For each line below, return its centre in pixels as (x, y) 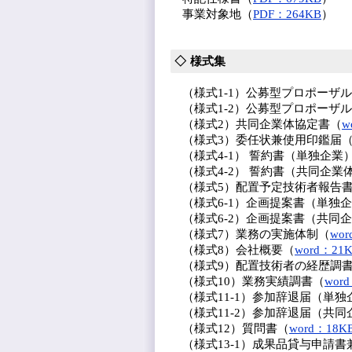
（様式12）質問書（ (230, 328)
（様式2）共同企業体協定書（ (256, 124)
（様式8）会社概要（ (233, 249)
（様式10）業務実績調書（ (247, 281)
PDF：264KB (287, 14)
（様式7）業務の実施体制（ (250, 234)
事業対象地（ (212, 14)
